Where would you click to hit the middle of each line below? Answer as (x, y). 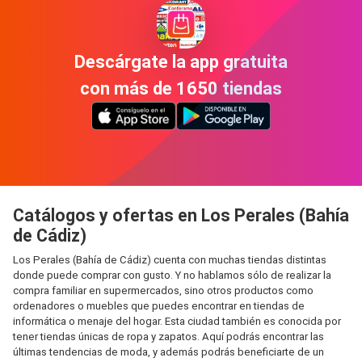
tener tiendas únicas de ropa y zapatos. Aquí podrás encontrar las (168, 337)
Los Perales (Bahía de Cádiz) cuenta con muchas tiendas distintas (170, 260)
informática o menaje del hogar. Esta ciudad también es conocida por (177, 321)
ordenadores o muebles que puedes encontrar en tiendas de (159, 306)
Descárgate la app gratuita (181, 61)
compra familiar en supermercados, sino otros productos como (163, 290)
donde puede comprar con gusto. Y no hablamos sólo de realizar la (172, 275)
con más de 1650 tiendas (181, 88)
